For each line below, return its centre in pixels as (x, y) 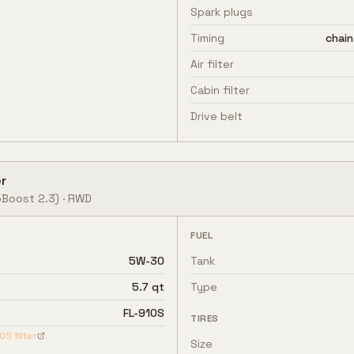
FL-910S (144, 313)
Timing (207, 38)
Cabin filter (220, 90)
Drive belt (217, 116)
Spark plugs (222, 12)
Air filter (212, 64)
